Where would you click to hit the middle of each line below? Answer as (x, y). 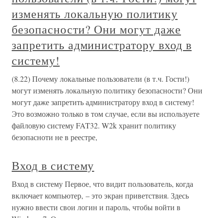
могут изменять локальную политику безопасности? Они (107, 90)
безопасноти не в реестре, (54, 137)
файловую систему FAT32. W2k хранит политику (94, 125)
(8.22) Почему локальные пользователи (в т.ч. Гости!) (100, 79)
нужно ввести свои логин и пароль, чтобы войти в (96, 207)
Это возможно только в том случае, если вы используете (106, 114)
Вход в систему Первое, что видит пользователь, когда (102, 184)
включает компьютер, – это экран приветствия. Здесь (100, 195)
